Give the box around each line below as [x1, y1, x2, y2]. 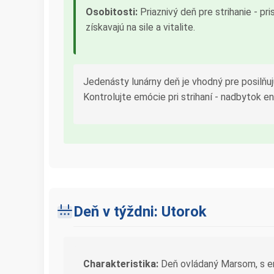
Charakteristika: [83, 258, 158, 270]
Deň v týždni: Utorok [73, 203, 207, 220]
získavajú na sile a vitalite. [86, 21, 195, 33]
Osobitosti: [86, 6, 138, 18]
